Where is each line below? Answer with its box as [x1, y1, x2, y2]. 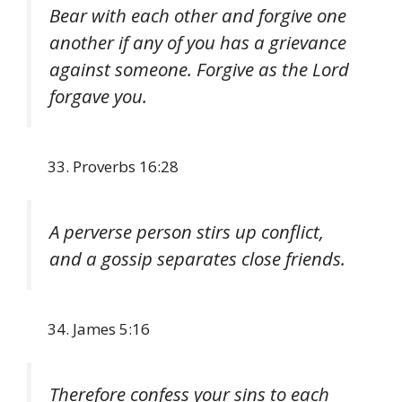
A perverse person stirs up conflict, [49, 219, 324, 245]
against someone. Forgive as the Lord [49, 57, 349, 83]
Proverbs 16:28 [73, 155, 179, 177]
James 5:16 [73, 318, 150, 339]
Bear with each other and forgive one [49, 3, 346, 29]
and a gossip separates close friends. [49, 246, 345, 272]
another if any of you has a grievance [49, 30, 346, 56]
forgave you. [49, 83, 147, 109]
